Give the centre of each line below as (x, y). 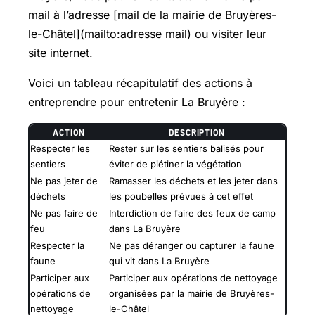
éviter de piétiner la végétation (175, 163)
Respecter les (60, 148)
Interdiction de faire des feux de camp (192, 213)
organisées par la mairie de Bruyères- (192, 293)
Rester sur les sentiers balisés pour (186, 148)
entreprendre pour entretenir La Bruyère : (137, 102)
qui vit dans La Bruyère (159, 261)
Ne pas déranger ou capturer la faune (192, 245)
